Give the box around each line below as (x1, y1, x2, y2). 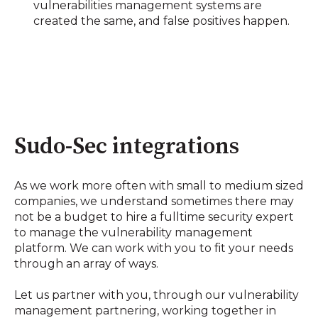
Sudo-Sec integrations (14, 132, 239, 161)
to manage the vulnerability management (14, 226, 253, 240)
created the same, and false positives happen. (33, 14, 290, 28)
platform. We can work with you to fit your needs (14, 241, 293, 256)
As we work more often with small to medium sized (14, 179, 304, 193)
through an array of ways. (14, 257, 161, 271)
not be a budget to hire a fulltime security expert (14, 210, 294, 224)
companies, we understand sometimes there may (14, 194, 294, 209)
